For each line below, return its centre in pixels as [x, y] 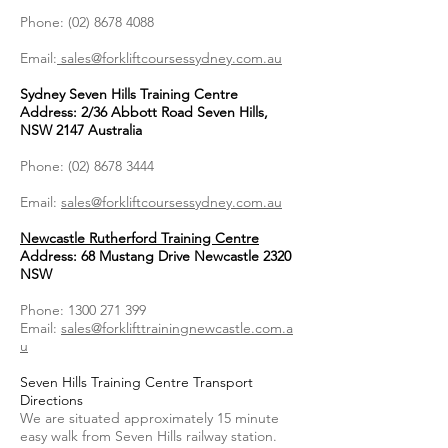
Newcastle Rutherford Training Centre [139, 237]
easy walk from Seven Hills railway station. [148, 435]
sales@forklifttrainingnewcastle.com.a [177, 327]
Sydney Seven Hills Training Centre [129, 93]
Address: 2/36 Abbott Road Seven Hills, [144, 111]
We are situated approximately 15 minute [149, 417]
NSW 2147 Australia [81, 129]
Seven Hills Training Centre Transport [136, 381]
